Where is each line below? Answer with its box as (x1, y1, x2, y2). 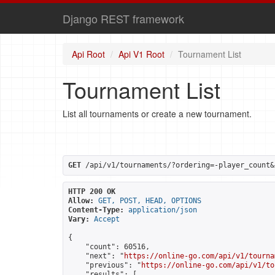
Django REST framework (63, 10, 184, 26)
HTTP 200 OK (68, 187, 115, 196)
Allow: (68, 196, 94, 205)
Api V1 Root (118, 48, 165, 60)
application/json (128, 206, 197, 214)
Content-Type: (68, 206, 124, 214)
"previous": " (68, 261, 141, 269)
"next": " (68, 252, 124, 260)
